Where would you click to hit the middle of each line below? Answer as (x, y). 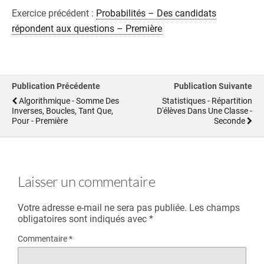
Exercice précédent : (54, 14)
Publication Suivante (213, 87)
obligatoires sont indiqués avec (83, 219)
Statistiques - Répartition (207, 101)
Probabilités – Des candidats (156, 14)
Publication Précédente (56, 87)
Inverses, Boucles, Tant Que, (62, 111)
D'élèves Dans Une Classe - (204, 111)
